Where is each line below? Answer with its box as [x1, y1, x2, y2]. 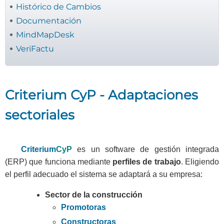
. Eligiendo [180, 157, 219, 166]
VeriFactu [16, 44, 54, 54]
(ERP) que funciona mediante [5, 157, 113, 166]
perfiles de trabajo [112, 157, 181, 166]
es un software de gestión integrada [72, 144, 219, 153]
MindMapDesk [16, 30, 74, 40]
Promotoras [61, 202, 106, 211]
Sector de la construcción [45, 190, 142, 199]
